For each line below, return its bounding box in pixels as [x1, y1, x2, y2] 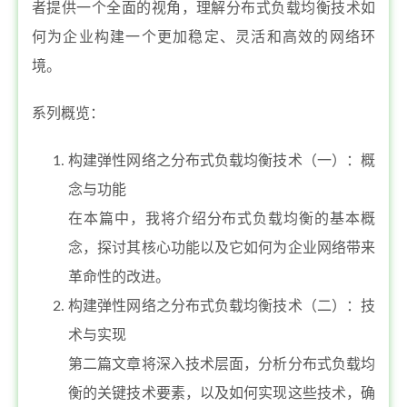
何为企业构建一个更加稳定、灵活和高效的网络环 [32, 30, 375, 45]
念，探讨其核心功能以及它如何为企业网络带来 [68, 241, 375, 255]
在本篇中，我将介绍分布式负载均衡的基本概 [68, 212, 375, 226]
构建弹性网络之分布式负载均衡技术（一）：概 [68, 154, 375, 168]
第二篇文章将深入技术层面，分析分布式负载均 [68, 357, 375, 372]
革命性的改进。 [68, 270, 170, 284]
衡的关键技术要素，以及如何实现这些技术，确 [68, 386, 375, 401]
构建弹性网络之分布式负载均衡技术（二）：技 [68, 299, 375, 313]
